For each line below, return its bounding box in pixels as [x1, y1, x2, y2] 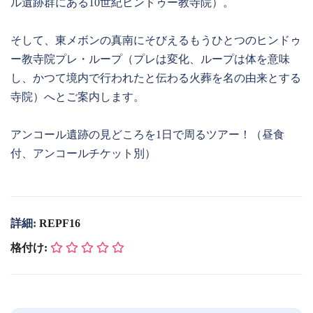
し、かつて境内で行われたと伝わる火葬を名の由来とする [10, 72, 301, 84]
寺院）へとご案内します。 [10, 91, 145, 103]
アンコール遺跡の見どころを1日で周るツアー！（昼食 [10, 129, 284, 140]
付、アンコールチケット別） [10, 147, 156, 159]
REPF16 [39, 217, 80, 229]
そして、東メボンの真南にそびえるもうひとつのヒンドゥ [10, 34, 301, 46]
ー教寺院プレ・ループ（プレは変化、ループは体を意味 [10, 53, 290, 65]
